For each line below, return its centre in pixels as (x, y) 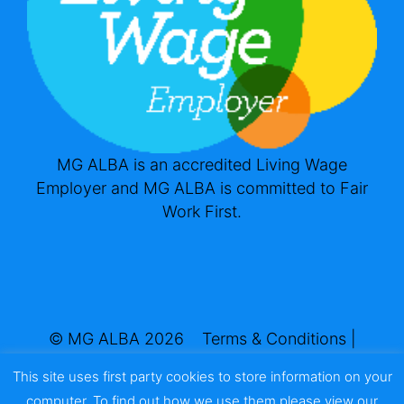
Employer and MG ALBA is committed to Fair (202, 188)
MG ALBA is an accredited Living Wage (202, 165)
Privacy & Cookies (202, 362)
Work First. (202, 211)
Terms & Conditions (274, 339)
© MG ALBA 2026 (116, 339)
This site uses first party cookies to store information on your (202, 377)
